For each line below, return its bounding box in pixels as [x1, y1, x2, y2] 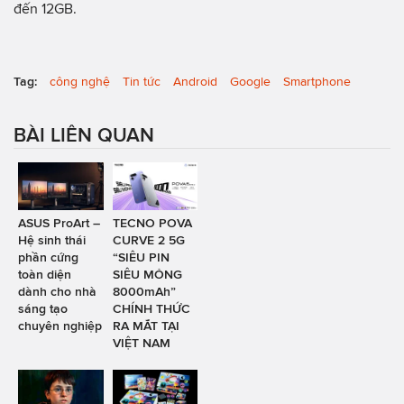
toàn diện [18, 267, 71, 282]
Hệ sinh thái [18, 233, 86, 248]
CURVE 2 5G [112, 233, 185, 248]
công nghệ [50, 74, 110, 88]
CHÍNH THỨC [112, 301, 190, 317]
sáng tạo [18, 301, 68, 317]
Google [230, 74, 271, 88]
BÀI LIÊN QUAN [14, 123, 154, 145]
